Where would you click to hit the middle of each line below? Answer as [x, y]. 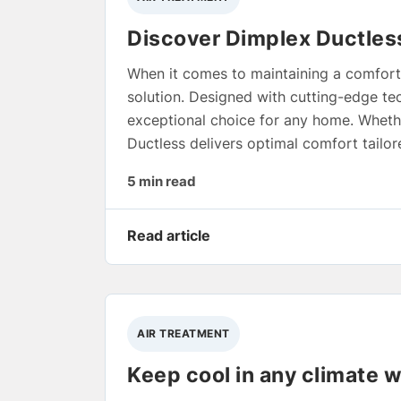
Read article [169, 236]
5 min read [162, 181]
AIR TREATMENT [183, 334]
